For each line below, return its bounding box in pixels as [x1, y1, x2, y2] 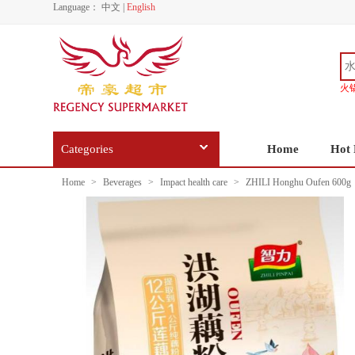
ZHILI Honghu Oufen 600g [243, 177, 351, 188]
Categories [61, 143, 113, 155]
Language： [53, 2, 99, 13]
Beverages [103, 177, 142, 188]
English [127, 2, 155, 13]
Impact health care [160, 177, 227, 188]
